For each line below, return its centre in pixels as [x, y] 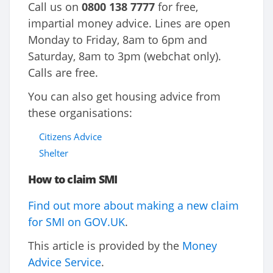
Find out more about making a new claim [133, 206]
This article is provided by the [105, 246]
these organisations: [80, 113]
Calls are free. [63, 73]
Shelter [54, 153]
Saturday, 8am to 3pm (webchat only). [125, 56]
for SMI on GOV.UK [76, 222]
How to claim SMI [73, 179]
